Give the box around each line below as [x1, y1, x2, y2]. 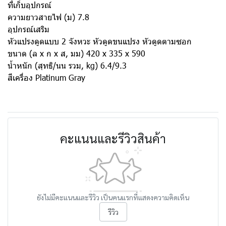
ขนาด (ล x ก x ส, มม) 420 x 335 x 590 [8, 48, 145, 59]
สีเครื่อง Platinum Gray [8, 72, 85, 83]
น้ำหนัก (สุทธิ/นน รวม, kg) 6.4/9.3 [8, 60, 127, 71]
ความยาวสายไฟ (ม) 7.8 [8, 12, 89, 22]
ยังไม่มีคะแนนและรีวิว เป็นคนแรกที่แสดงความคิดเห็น [37, 193, 189, 202]
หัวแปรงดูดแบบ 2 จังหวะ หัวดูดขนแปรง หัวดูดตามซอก [8, 36, 192, 46]
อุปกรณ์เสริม [8, 24, 49, 34]
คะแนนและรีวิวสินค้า [60, 130, 166, 146]
